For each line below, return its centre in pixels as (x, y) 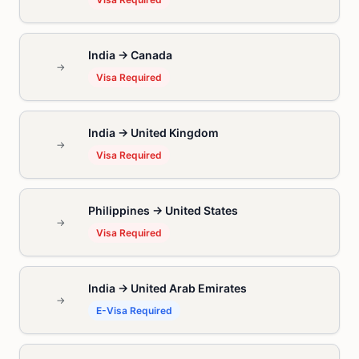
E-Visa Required (134, 311)
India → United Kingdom (153, 133)
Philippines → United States (163, 210)
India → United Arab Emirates (167, 288)
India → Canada (130, 55)
